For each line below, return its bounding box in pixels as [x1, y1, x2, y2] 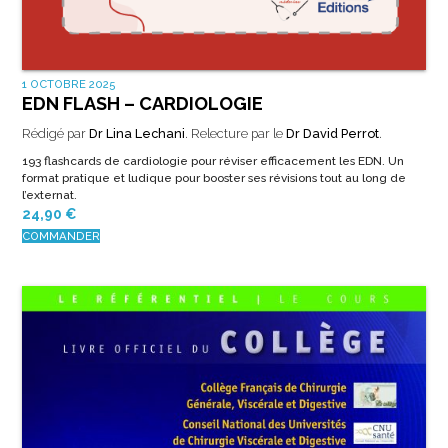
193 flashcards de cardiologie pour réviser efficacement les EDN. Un [21, 154, 404, 169]
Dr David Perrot [285, 126, 379, 142]
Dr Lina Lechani [88, 126, 185, 142]
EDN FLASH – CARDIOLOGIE [21, 93, 263, 115]
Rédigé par [21, 126, 89, 142]
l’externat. [21, 188, 77, 203]
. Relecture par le [184, 126, 286, 142]
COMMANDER [21, 229, 100, 244]
